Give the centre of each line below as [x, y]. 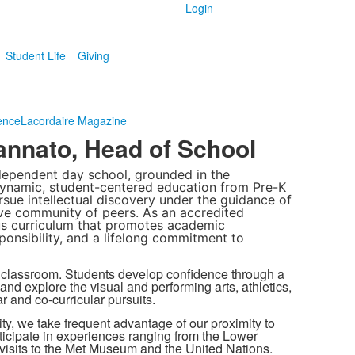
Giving [93, 55]
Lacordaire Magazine [73, 120]
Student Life [35, 55]
